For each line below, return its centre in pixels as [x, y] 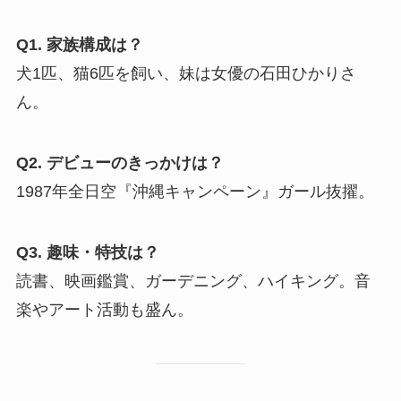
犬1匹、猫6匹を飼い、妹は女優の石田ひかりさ [186, 73]
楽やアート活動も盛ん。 [104, 309]
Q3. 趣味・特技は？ [87, 252]
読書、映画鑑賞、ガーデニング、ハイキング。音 [193, 281]
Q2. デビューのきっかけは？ [119, 162]
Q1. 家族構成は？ [79, 44]
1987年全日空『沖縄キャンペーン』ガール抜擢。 [195, 191]
